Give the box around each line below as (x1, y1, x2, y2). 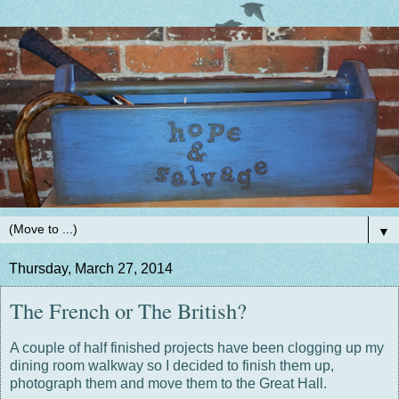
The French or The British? (10, 295, 247, 325)
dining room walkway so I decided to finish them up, (10, 357, 334, 373)
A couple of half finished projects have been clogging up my (10, 339, 384, 355)
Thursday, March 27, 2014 (9, 260, 173, 276)
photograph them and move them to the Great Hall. (10, 375, 327, 391)
